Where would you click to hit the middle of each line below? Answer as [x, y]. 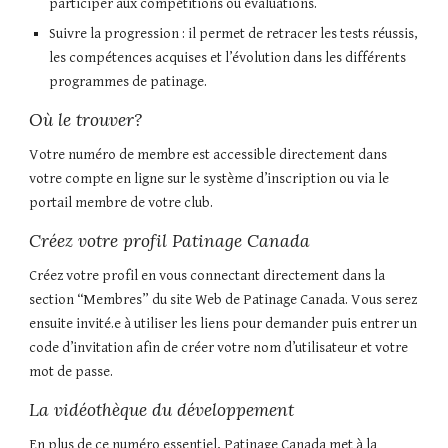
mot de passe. [73, 372]
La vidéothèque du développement [162, 410]
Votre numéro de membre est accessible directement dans [208, 155]
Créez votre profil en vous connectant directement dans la [207, 276]
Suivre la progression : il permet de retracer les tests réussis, [234, 34]
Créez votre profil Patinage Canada [170, 241]
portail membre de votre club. [121, 203]
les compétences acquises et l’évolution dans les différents [228, 58]
